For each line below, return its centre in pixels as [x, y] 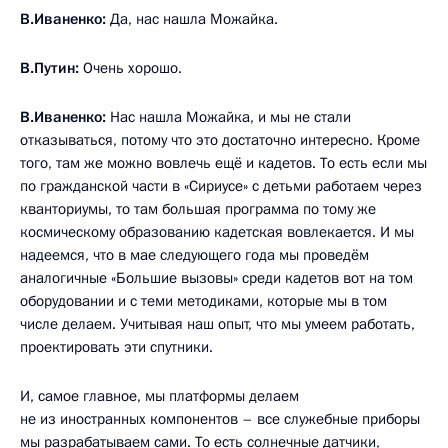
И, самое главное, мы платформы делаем [159, 395]
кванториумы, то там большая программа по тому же [198, 208]
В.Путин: [51, 67]
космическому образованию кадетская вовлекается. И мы [217, 231]
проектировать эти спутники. [116, 346]
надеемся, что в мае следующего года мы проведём [194, 254]
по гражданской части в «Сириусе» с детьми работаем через [221, 185]
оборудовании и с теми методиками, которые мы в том [203, 300]
